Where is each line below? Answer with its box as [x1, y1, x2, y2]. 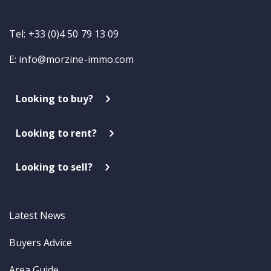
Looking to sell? [16, 160, 93, 174]
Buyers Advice [9, 235, 72, 249]
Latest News [9, 208, 65, 222]
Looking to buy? [16, 91, 94, 105]
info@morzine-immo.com [19, 52, 134, 66]
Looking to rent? [16, 126, 97, 140]
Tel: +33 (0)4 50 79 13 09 [9, 27, 119, 41]
